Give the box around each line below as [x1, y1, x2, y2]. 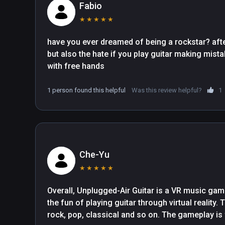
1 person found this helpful [47, 86, 126, 94]
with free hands [47, 61, 104, 71]
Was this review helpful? [132, 86, 202, 94]
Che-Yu [79, 149, 109, 160]
